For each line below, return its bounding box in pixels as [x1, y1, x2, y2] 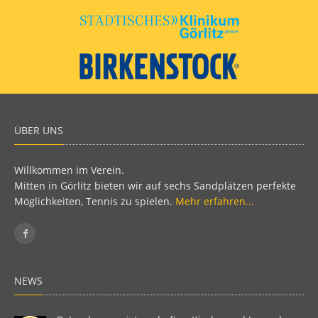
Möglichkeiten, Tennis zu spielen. [14, 194, 175, 209]
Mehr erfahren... [175, 194, 254, 209]
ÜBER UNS [14, 124, 63, 138]
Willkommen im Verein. [14, 163, 124, 177]
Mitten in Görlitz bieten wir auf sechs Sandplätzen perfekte [14, 179, 296, 193]
